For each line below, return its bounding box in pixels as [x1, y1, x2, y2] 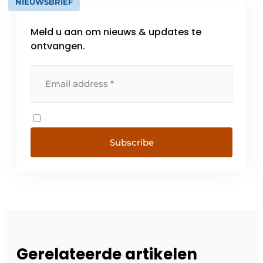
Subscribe [109, 137, 154, 149]
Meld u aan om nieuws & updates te [31, 25, 201, 39]
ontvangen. [31, 39, 85, 53]
